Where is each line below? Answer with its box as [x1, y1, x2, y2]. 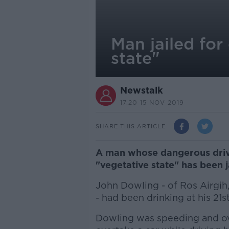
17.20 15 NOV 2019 [120, 99, 184, 106]
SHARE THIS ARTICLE [95, 122, 166, 130]
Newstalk [120, 85, 163, 96]
